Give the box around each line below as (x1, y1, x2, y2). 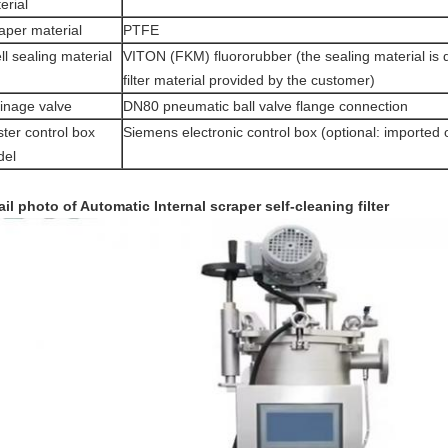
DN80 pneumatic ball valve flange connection (123, 98, 408, 114)
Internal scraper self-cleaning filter (154, 198, 389, 214)
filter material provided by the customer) (123, 72, 375, 88)
